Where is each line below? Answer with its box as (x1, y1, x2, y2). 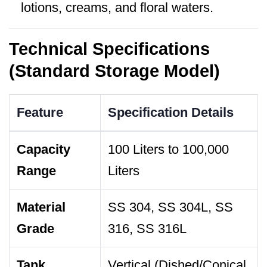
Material (17, 199, 66, 215)
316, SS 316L (108, 221, 187, 236)
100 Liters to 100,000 (108, 141, 229, 157)
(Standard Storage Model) (9, 61, 220, 80)
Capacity (17, 141, 70, 157)
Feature (17, 104, 63, 120)
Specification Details (108, 104, 234, 120)
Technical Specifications (9, 39, 210, 58)
